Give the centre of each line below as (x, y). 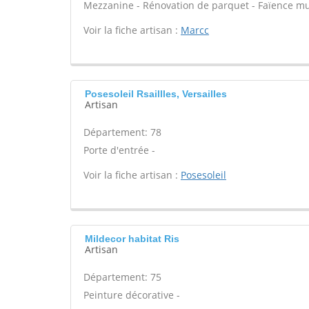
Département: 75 (122, 277)
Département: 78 (122, 132)
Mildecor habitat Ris (132, 239)
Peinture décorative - (132, 295)
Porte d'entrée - (119, 150)
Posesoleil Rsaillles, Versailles (156, 94)
